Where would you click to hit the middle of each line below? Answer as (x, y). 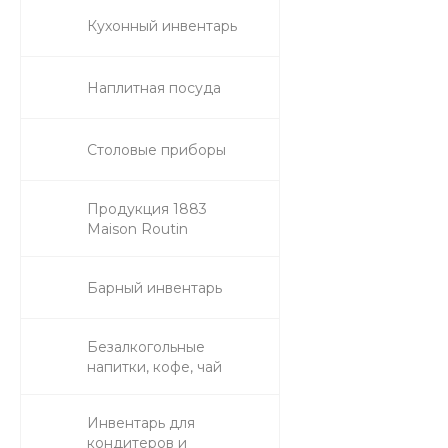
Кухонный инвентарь (162, 26)
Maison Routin (137, 229)
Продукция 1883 (147, 209)
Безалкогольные (146, 347)
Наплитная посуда (154, 88)
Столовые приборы (156, 150)
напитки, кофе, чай (154, 367)
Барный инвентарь (154, 288)
